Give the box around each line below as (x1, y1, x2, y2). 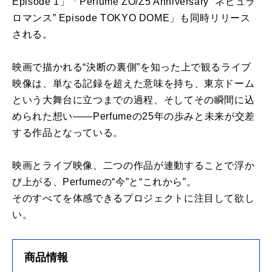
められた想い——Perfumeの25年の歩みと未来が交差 (12, 110, 255, 121)
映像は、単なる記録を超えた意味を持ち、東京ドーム (12, 78, 255, 89)
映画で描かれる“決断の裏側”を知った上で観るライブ (12, 61, 251, 72)
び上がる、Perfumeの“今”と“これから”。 (12, 176, 197, 187)
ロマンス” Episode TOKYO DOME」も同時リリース (12, 12, 251, 23)
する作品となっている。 (12, 127, 124, 138)
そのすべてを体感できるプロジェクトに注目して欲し (12, 192, 255, 203)
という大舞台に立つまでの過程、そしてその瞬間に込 (12, 94, 255, 105)
